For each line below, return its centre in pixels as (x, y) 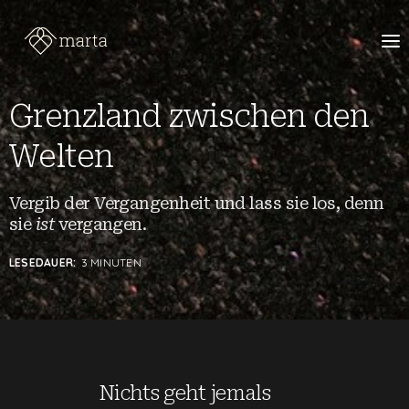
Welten (61, 156)
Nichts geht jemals (184, 393)
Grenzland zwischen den (189, 115)
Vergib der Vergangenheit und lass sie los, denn (197, 203)
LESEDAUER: (44, 262)
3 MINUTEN (111, 262)
